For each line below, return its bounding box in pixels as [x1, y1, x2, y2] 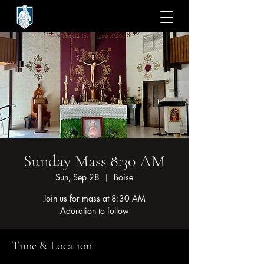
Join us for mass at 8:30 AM [43, 193, 146, 204]
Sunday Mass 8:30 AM [24, 151, 165, 171]
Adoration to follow [60, 205, 129, 216]
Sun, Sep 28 [55, 171, 100, 183]
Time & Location [12, 239, 92, 253]
